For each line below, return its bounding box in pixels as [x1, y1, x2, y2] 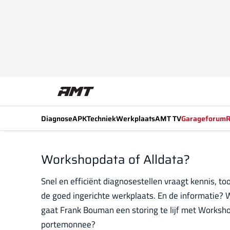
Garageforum [181, 112, 226, 124]
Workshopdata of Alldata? [41, 150, 190, 169]
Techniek [87, 112, 116, 124]
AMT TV [155, 112, 181, 124]
